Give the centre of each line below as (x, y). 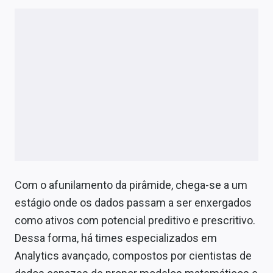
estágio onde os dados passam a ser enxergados (133, 202)
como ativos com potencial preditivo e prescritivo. (135, 220)
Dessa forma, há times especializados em (116, 238)
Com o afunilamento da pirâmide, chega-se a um (131, 185)
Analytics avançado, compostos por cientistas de (133, 255)
